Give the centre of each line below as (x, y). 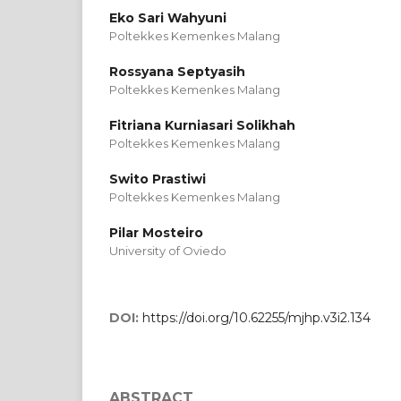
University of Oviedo (168, 251)
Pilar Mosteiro (156, 233)
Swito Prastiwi (158, 179)
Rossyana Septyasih (177, 72)
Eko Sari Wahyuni (168, 18)
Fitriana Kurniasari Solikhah (202, 126)
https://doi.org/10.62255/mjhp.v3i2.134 (256, 318)
